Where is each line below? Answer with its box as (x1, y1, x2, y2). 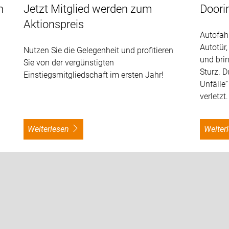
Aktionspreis (24, 17, 84, 31)
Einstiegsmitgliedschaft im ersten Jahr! (24, 70, 164, 80)
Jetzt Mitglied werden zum (24, 2, 153, 15)
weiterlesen (35, 124, 70, 134)
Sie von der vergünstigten (24, 57, 114, 67)
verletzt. (199, 91, 228, 101)
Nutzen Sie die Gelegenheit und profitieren (24, 45, 174, 55)
